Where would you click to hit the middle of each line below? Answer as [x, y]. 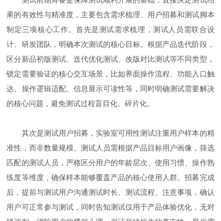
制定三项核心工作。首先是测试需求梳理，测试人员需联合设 [110, 29]
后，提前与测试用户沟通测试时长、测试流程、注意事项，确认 [110, 192]
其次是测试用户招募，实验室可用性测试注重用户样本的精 [110, 133]
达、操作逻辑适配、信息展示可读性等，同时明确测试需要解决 [110, 88]
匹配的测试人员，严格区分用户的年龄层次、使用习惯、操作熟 [110, 162]
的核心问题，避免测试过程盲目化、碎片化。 [81, 103]
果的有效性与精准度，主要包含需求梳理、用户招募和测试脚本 [110, 14]
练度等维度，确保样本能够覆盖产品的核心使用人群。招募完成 [110, 177]
